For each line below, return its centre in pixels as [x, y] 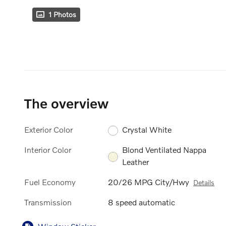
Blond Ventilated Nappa [164, 149]
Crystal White [147, 129]
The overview [66, 103]
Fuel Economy [50, 182]
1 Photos [62, 14]
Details [204, 183]
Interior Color [48, 149]
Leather [136, 161]
